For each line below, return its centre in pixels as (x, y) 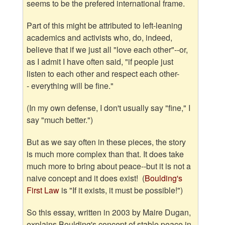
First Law (43, 190)
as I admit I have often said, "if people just (100, 62)
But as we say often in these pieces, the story (106, 142)
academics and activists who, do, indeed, (100, 38)
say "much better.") (60, 120)
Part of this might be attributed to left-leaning (105, 26)
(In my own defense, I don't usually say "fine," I (109, 108)
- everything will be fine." (70, 86)
